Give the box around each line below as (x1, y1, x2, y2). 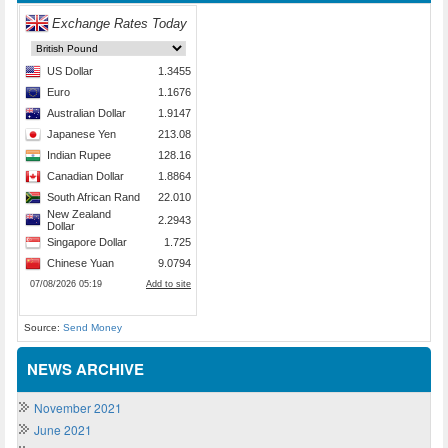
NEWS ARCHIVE (27, 358, 144, 381)
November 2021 (34, 399, 122, 417)
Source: (24, 322, 63, 334)
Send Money (63, 322, 122, 334)
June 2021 (34, 421, 92, 439)
